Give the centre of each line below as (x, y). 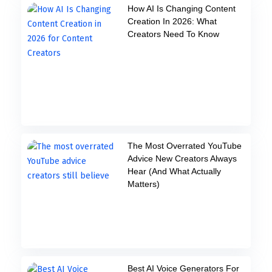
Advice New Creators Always (182, 158)
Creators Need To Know (173, 34)
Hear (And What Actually (174, 171)
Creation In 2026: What (172, 21)
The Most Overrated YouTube (184, 145)
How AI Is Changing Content (181, 8)
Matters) (143, 184)
